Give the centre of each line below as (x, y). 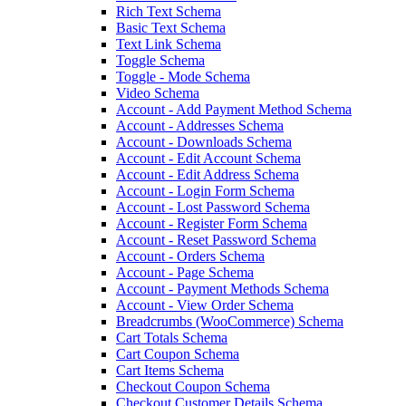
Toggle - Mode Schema (183, 77)
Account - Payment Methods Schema (222, 289)
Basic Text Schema (171, 28)
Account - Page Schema (185, 273)
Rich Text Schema (169, 12)
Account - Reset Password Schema (216, 240)
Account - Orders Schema (190, 256)
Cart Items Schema (170, 371)
